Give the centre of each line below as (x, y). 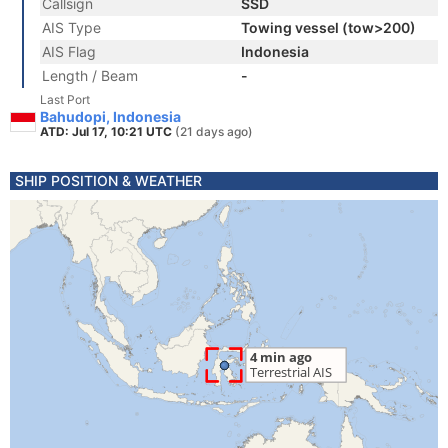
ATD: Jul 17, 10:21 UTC (107, 131)
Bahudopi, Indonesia (110, 116)
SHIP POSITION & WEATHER (108, 180)
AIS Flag (69, 51)
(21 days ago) (214, 131)
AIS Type (71, 27)
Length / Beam (90, 75)
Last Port (65, 99)
